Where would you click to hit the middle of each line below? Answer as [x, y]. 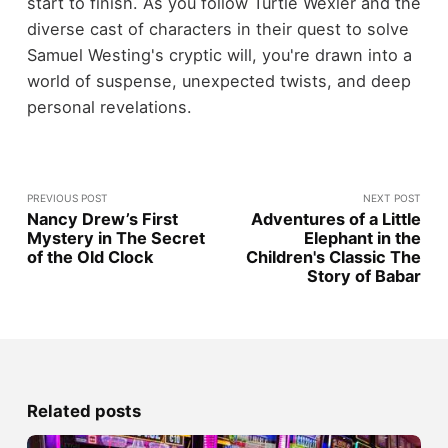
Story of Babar [364, 275]
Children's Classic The [334, 256]
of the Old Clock [89, 256]
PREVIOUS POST [67, 197]
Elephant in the [363, 237]
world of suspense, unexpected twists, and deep [218, 81]
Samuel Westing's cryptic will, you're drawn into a [219, 55]
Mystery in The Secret [115, 237]
